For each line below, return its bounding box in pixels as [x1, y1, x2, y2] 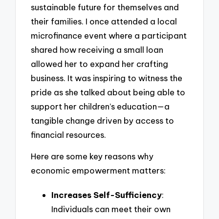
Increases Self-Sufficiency [51, 189, 162, 200]
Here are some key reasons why [31, 151, 154, 162]
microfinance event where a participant [31, 30, 187, 41]
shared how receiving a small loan [31, 44, 164, 55]
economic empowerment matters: [31, 165, 166, 176]
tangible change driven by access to [31, 115, 175, 126]
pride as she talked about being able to [31, 87, 186, 97]
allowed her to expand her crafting [31, 58, 169, 69]
